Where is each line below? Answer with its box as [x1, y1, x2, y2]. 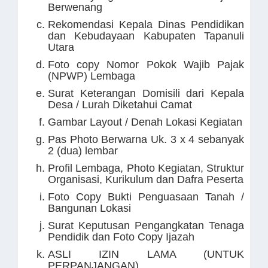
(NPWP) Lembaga [48, 70, 135, 82]
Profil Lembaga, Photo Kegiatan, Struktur [48, 162, 244, 174]
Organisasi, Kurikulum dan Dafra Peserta [48, 173, 243, 185]
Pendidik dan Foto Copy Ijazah [48, 231, 194, 243]
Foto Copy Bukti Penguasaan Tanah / [48, 191, 244, 203]
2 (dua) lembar [48, 145, 118, 157]
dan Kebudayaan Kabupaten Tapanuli [48, 30, 244, 42]
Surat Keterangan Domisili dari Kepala [48, 87, 244, 99]
